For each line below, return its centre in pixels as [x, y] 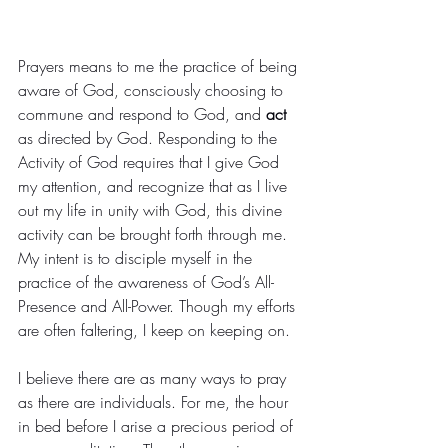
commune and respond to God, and [142, 114]
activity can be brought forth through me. [152, 234]
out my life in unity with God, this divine [152, 210]
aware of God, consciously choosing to [153, 90]
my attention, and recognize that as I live [155, 186]
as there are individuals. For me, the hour [155, 402]
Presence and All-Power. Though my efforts [159, 306]
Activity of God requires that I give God [151, 162]
